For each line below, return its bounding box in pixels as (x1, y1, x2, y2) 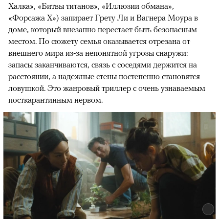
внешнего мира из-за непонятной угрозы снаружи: (8, 48, 188, 58)
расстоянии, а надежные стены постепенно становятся (8, 71, 200, 82)
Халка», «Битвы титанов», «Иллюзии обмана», (8, 1, 174, 11)
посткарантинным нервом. (8, 95, 103, 105)
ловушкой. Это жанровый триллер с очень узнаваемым (8, 83, 205, 93)
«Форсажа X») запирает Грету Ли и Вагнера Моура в (8, 13, 198, 23)
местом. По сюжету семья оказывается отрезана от (8, 36, 190, 46)
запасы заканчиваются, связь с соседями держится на (8, 60, 197, 70)
